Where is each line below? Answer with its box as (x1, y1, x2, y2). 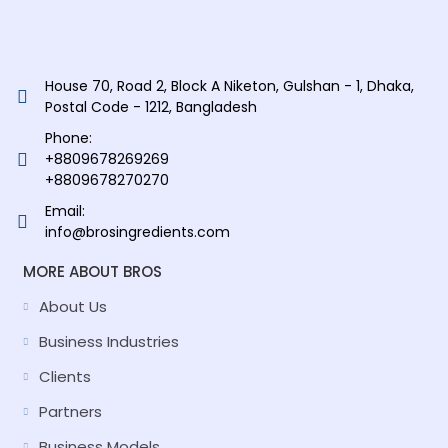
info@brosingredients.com (44, 222, 230, 242)
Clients (39, 366, 92, 387)
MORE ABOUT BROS (23, 261, 162, 282)
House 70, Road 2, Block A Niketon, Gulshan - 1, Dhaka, (44, 76, 414, 96)
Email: (44, 201, 85, 221)
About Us (39, 296, 108, 317)
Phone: (44, 128, 92, 148)
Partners (39, 401, 103, 422)
